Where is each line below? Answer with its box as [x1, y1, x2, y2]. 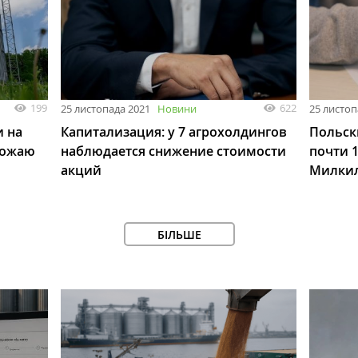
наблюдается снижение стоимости [60, 142, 286, 161]
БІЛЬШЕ [157, 227, 201, 243]
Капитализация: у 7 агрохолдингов [60, 123, 287, 141]
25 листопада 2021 [60, 101, 150, 117]
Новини [157, 101, 197, 117]
